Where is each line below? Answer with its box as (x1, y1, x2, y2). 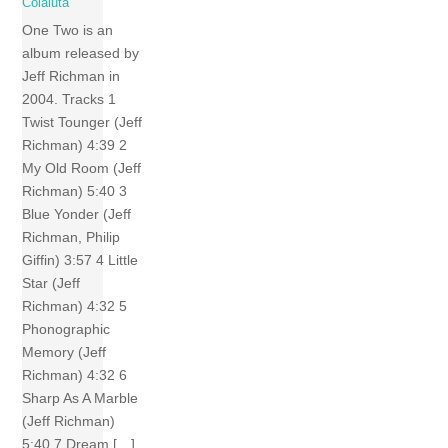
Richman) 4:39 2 (22, 137, 128, 154)
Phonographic (22, 321, 111, 338)
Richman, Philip (22, 229, 121, 246)
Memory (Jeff (22, 344, 107, 361)
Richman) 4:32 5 (22, 298, 128, 315)
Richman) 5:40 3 (22, 183, 128, 200)
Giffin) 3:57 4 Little (22, 252, 139, 269)
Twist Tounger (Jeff (22, 114, 143, 131)
